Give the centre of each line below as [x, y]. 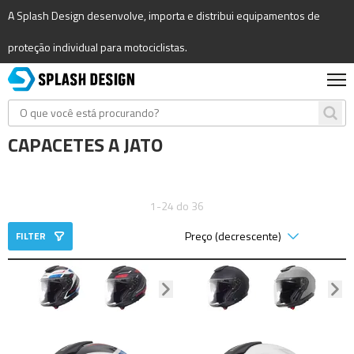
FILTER [31, 236]
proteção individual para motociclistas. [98, 47]
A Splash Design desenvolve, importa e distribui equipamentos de [164, 15]
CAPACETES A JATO [85, 145]
